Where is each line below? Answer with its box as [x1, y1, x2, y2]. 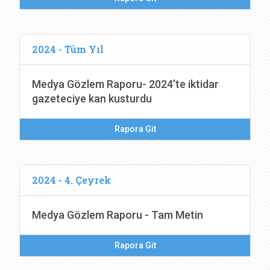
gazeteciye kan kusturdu [32, 92, 152, 105]
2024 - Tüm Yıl [32, 43, 104, 55]
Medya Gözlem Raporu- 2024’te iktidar [32, 78, 219, 90]
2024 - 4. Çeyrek [32, 174, 111, 186]
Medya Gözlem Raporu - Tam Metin [32, 209, 203, 221]
